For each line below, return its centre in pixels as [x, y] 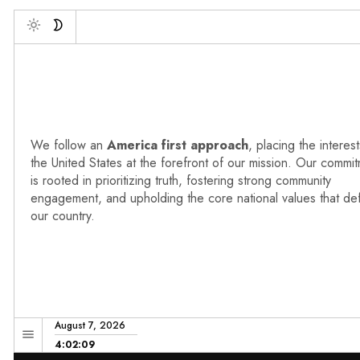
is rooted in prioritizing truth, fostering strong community [181, 181]
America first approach [176, 145]
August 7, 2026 [90, 326]
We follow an [67, 145]
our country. [63, 216]
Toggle [44, 41]
